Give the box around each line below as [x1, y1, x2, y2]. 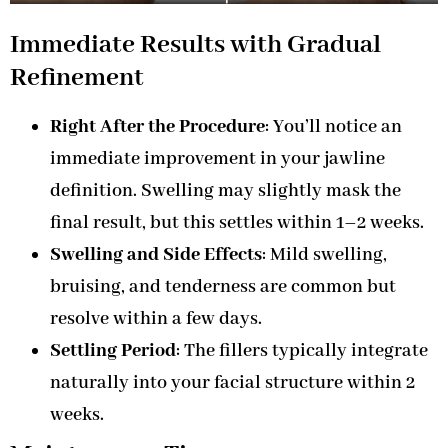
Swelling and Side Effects [50, 242, 262, 267]
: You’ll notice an [265, 114, 402, 139]
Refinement [10, 60, 144, 95]
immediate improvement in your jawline [50, 146, 385, 171]
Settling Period [50, 338, 176, 363]
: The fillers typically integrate [176, 338, 428, 363]
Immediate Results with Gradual [10, 27, 381, 62]
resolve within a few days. [50, 306, 262, 331]
